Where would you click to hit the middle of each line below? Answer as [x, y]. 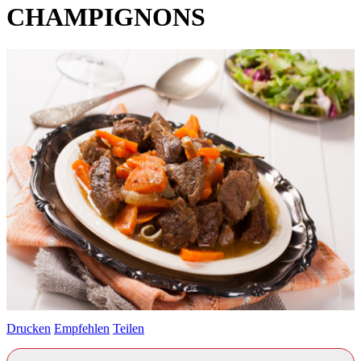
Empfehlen [82, 329]
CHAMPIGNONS [106, 17]
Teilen [129, 329]
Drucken [29, 329]
